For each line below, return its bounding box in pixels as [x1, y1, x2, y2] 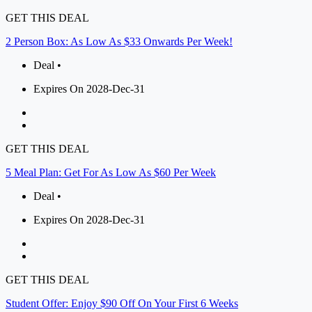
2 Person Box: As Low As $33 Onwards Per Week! [6, 36, 233, 48]
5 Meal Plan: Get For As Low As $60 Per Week [6, 166, 216, 179]
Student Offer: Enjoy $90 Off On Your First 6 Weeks [6, 297, 238, 310]
